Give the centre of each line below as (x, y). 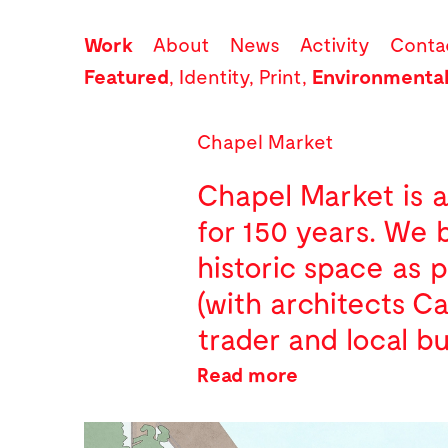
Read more (247, 374)
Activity (335, 44)
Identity (214, 76)
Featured (126, 76)
